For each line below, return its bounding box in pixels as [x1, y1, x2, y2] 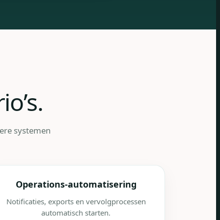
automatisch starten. [41, 208, 111, 218]
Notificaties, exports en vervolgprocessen [6, 196, 146, 207]
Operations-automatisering [15, 178, 137, 191]
